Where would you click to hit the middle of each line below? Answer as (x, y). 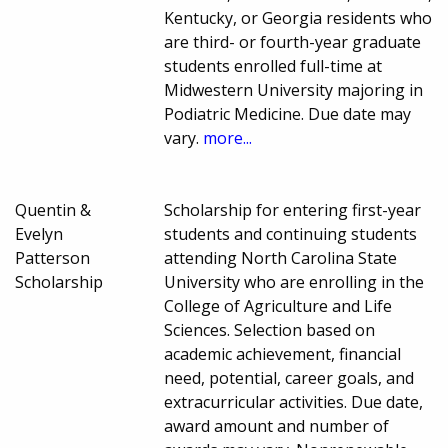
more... (228, 138)
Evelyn (39, 234)
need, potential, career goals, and (289, 378)
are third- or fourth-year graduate (293, 42)
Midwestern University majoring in (294, 90)
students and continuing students (291, 234)
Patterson (52, 258)
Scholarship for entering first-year (293, 210)
